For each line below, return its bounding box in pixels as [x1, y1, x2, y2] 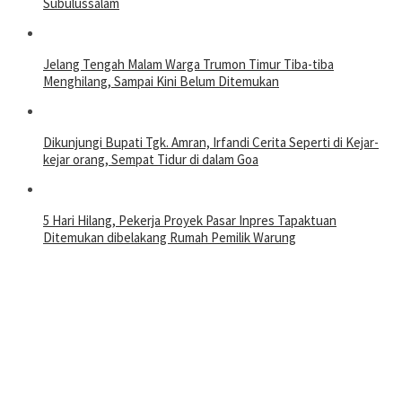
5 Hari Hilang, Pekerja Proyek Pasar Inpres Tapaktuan [43, 211, 336, 229]
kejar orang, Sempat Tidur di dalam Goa [43, 150, 258, 168]
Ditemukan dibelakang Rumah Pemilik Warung [43, 228, 296, 246]
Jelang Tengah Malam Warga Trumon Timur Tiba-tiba [43, 55, 334, 73]
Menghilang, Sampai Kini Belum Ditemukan [43, 72, 279, 90]
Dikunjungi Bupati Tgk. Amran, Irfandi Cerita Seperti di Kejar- [43, 133, 379, 151]
